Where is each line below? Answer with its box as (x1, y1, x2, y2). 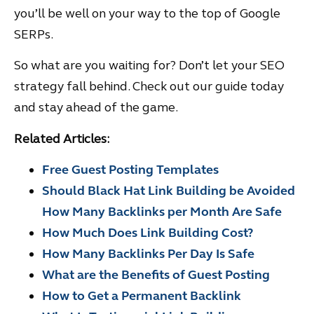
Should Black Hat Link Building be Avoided (42, 182, 295, 198)
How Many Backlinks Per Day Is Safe (42, 245, 254, 261)
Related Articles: (14, 130, 109, 146)
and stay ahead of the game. (14, 100, 178, 116)
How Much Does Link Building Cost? (42, 224, 253, 240)
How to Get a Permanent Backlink (42, 287, 241, 303)
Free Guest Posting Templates (42, 161, 219, 177)
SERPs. (14, 26, 55, 42)
